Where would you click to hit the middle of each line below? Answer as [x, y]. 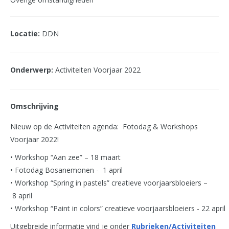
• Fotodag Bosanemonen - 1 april [66, 170]
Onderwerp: [32, 70]
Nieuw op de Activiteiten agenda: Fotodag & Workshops [104, 127]
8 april [21, 196]
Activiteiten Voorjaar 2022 [97, 70]
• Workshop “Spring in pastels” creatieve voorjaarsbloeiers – [109, 183]
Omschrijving [35, 106]
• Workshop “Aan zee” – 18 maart [65, 157]
